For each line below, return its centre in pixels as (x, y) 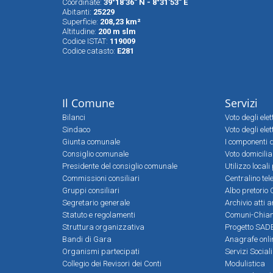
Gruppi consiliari (91, 190)
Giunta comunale (91, 141)
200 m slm (117, 31)
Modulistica (245, 263)
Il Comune (88, 103)
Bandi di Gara (87, 239)
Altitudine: (80, 31)
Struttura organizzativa (103, 227)
